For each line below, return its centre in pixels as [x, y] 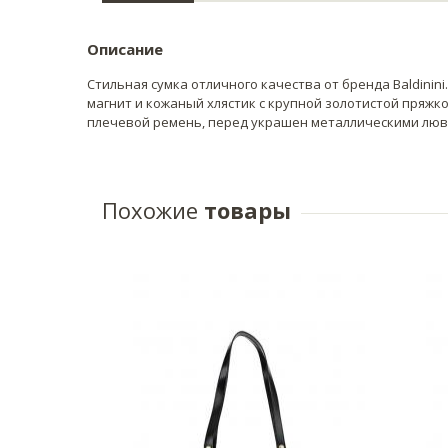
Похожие [150, 209]
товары [244, 209]
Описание [125, 48]
